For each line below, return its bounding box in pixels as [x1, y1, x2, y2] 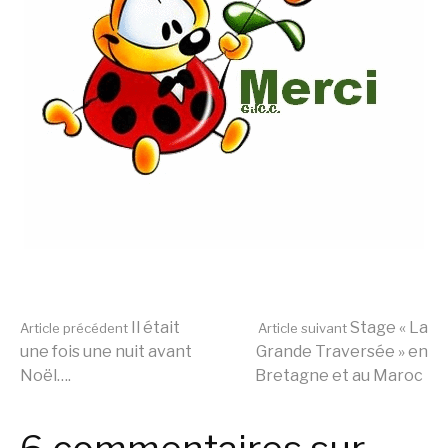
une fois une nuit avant [20, 342, 192, 362]
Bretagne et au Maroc [255, 366, 423, 386]
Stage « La [347, 318, 428, 338]
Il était [128, 318, 180, 338]
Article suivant [258, 320, 347, 337]
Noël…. [20, 366, 71, 386]
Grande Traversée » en [256, 342, 428, 362]
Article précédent [20, 320, 128, 337]
